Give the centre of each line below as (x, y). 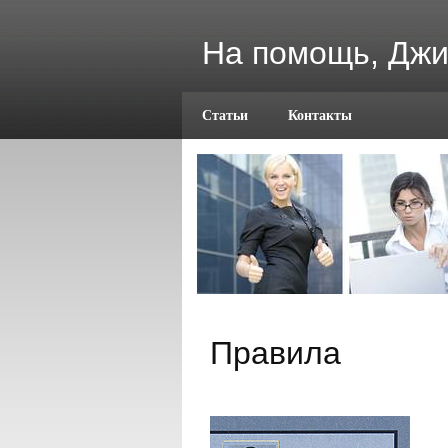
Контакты (320, 115)
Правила (275, 353)
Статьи (225, 115)
